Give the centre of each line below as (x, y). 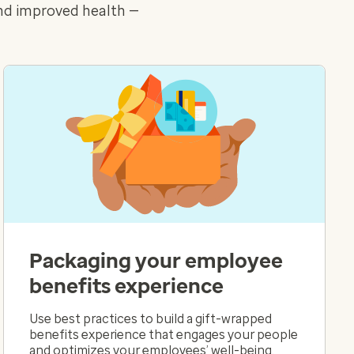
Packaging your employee (156, 260)
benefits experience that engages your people (164, 334)
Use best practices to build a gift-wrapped (151, 318)
